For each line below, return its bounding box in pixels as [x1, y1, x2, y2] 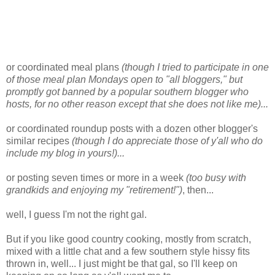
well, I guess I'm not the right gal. [6, 209, 147, 220]
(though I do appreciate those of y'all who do [72, 136, 263, 147]
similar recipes [6, 136, 72, 147]
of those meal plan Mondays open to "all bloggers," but [6, 74, 242, 85]
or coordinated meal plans [6, 62, 122, 73]
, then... [182, 185, 214, 196]
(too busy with [186, 172, 246, 184]
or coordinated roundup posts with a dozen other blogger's [6, 123, 258, 134]
